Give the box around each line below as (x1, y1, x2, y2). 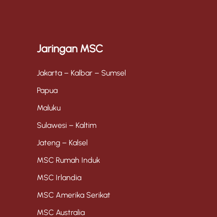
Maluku (37, 103, 61, 113)
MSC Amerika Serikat (37, 190, 110, 200)
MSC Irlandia (37, 173, 81, 183)
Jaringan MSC (37, 42, 103, 56)
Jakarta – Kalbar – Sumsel (37, 68, 126, 78)
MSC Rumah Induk (37, 155, 100, 165)
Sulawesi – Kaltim (37, 121, 96, 130)
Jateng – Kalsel (37, 138, 88, 148)
